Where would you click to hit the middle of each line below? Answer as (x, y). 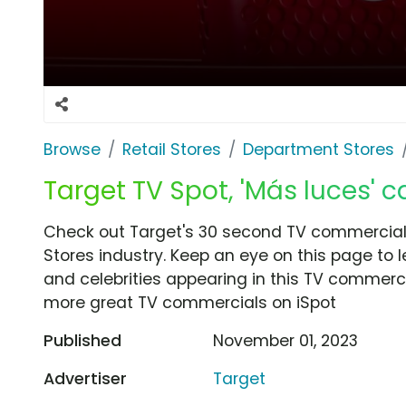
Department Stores (319, 149)
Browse (72, 149)
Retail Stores (172, 149)
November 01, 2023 (286, 340)
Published (82, 340)
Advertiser (85, 378)
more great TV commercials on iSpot (190, 302)
